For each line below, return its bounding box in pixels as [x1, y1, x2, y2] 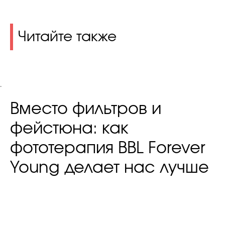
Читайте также [18, 30, 117, 44]
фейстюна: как [10, 120, 129, 137]
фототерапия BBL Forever [10, 140, 205, 156]
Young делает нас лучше [10, 159, 209, 176]
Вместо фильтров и [10, 100, 161, 117]
